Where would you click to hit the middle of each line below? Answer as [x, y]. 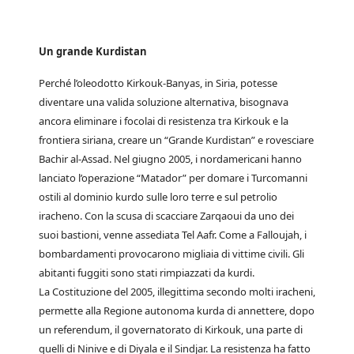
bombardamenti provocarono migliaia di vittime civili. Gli [171, 254]
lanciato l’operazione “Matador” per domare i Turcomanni [173, 178]
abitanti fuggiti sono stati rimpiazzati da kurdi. [147, 273]
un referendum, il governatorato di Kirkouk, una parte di [171, 330]
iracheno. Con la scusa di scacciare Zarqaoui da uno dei [166, 216]
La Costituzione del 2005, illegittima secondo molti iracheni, [177, 292]
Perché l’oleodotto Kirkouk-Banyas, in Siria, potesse [158, 83]
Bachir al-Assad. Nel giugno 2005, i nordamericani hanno [170, 159]
